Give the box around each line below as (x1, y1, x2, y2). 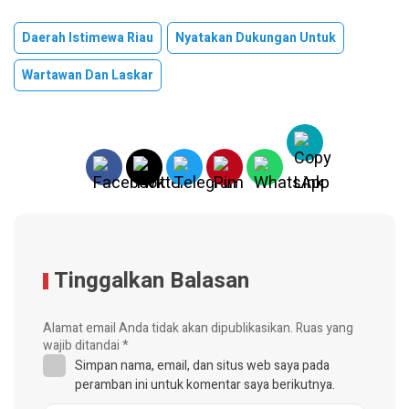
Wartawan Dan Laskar (22, 66, 153, 86)
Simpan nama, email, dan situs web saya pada (75, 356, 330, 376)
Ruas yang (296, 319, 353, 339)
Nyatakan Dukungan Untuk (175, 28, 336, 48)
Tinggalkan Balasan (54, 265, 249, 298)
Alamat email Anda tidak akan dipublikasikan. (43, 319, 293, 339)
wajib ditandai (43, 336, 122, 356)
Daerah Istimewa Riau (22, 28, 153, 48)
